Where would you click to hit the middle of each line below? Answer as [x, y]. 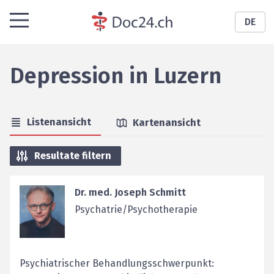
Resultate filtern [73, 156]
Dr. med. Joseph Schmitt [130, 192]
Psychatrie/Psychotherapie [136, 209]
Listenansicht [59, 122]
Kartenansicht [167, 123]
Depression [67, 76]
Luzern [187, 76]
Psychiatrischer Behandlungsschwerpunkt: [117, 263]
